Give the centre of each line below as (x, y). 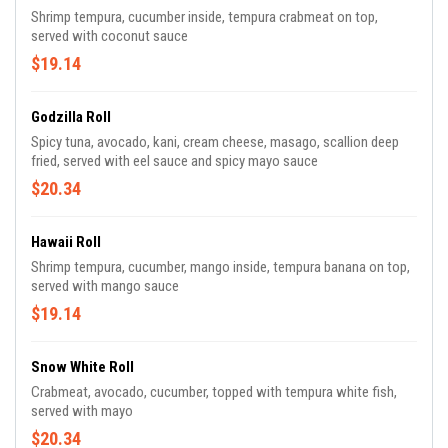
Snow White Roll (82, 367)
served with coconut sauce (109, 36)
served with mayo (82, 411)
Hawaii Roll (66, 242)
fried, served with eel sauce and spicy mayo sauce (174, 161)
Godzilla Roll (71, 117)
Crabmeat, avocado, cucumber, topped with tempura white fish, (214, 392)
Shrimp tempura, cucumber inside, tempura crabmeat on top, (204, 17)
